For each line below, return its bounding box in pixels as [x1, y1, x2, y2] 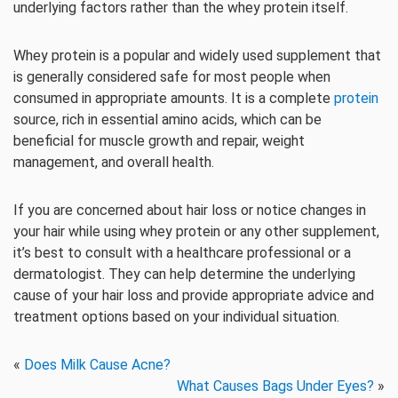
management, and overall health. [13, 154, 214, 171]
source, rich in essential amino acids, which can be [13, 111, 322, 128]
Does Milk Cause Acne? [24, 356, 171, 373]
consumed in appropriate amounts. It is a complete [13, 90, 334, 107]
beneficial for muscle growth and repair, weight [13, 132, 305, 149]
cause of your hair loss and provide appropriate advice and [13, 287, 374, 304]
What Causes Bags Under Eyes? [177, 378, 374, 394]
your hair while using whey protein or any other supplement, [13, 223, 379, 240]
